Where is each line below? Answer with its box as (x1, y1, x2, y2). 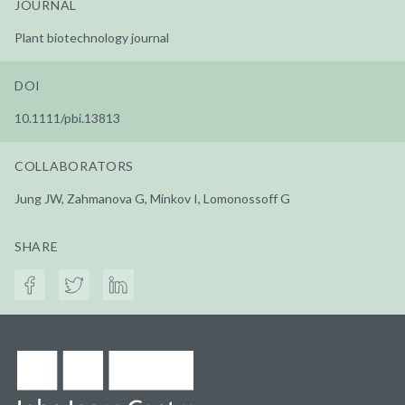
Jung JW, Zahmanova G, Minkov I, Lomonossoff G (14, 190, 290, 206)
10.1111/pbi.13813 (14, 109, 120, 126)
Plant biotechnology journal (14, 29, 169, 45)
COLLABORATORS (14, 157, 135, 174)
